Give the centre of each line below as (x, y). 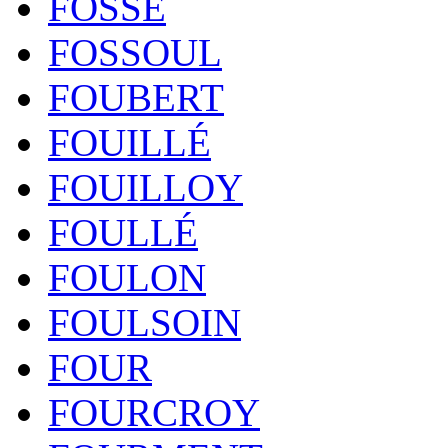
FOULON (127, 277)
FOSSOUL (135, 52)
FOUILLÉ (129, 142)
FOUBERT (136, 97)
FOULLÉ (123, 232)
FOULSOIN (144, 322)
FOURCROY (154, 412)
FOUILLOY (145, 187)
